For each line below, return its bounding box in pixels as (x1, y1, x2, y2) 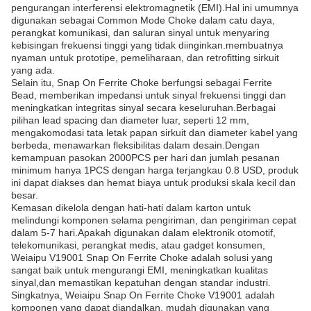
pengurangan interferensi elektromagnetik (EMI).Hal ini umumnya (11, 2, 299, 13)
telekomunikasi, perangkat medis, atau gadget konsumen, (11, 239, 265, 251)
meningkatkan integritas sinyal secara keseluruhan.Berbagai (11, 102, 276, 113)
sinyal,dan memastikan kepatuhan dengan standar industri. (11, 277, 271, 288)
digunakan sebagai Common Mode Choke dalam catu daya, (11, 15, 275, 26)
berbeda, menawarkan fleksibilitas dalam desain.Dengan (11, 140, 260, 151)
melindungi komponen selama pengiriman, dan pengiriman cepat (11, 215, 296, 226)
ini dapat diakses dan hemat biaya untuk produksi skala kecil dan (11, 177, 296, 188)
